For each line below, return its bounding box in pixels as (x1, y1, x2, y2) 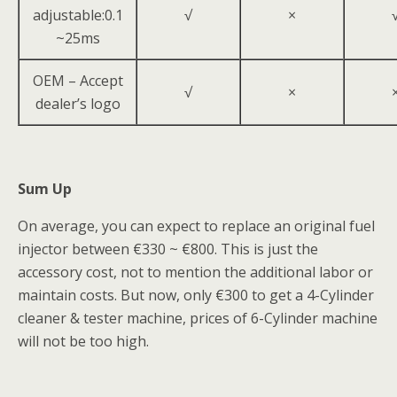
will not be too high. (18, 331, 149, 351)
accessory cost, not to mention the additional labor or (18, 262, 373, 282)
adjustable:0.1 (32, 5, 123, 25)
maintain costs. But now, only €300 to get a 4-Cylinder (18, 285, 374, 305)
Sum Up (18, 179, 72, 198)
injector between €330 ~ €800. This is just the (18, 239, 318, 259)
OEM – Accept (32, 71, 123, 90)
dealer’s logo (35, 94, 121, 113)
